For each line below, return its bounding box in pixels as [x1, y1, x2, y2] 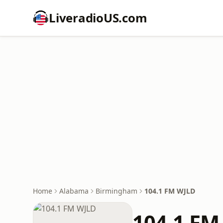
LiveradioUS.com [49, 9, 147, 26]
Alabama [59, 186, 89, 196]
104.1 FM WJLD [144, 186, 195, 196]
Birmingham [96, 186, 137, 196]
